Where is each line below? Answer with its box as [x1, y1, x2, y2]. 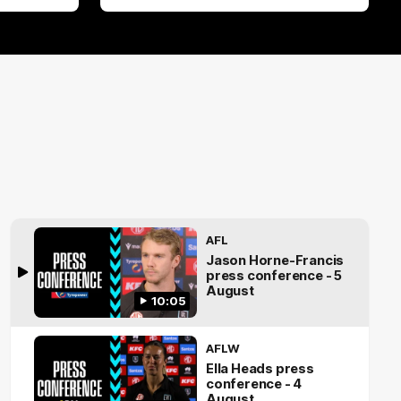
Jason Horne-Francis [206, 252, 345, 269]
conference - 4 [206, 375, 303, 392]
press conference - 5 [206, 267, 342, 284]
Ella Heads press [206, 360, 314, 377]
